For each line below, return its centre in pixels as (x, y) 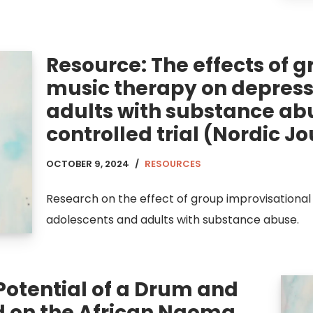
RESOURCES (173, 164)
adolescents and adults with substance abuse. (173, 220)
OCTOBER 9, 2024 (88, 164)
